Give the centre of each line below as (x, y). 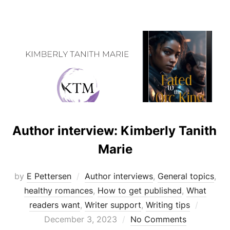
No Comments (158, 219)
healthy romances (58, 190)
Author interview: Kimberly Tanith (114, 130)
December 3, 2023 (80, 219)
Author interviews (119, 176)
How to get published (139, 190)
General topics (186, 176)
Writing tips (168, 205)
